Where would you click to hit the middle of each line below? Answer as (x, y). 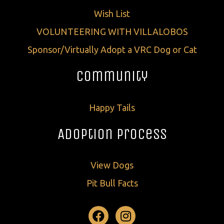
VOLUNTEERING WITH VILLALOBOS (112, 32)
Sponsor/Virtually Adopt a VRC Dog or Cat (112, 50)
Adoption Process (112, 134)
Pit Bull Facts (112, 183)
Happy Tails (112, 107)
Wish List (112, 14)
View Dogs (112, 165)
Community (112, 76)
